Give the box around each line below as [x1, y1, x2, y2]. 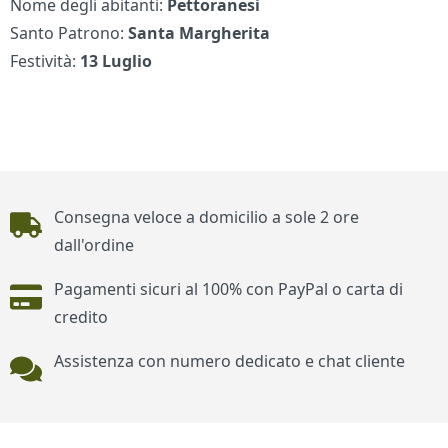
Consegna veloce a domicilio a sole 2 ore [53, 206, 359, 229]
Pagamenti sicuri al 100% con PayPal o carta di [53, 278, 403, 301]
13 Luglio [80, 50, 153, 73]
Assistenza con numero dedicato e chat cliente [53, 350, 405, 373]
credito [53, 306, 108, 329]
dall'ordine [53, 234, 134, 257]
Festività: [10, 50, 81, 73]
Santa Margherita [128, 22, 271, 45]
